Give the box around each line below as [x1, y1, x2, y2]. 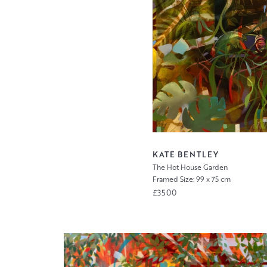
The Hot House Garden [152, 162, 228, 172]
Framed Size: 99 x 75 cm [152, 174, 231, 185]
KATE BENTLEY [152, 148, 219, 160]
